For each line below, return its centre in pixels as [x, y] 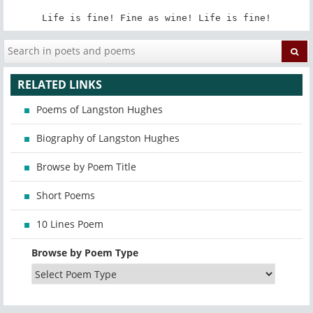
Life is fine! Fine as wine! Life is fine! [156, 17]
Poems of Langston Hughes [100, 110]
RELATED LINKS [60, 85]
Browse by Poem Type [85, 253]
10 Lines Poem [70, 224]
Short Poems [66, 196]
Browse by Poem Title [86, 167]
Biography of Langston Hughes [108, 138]
